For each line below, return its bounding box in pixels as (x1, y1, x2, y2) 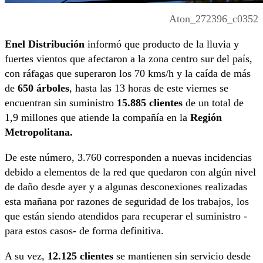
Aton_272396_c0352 (169, 13, 258, 25)
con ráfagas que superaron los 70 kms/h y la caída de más (5, 68, 251, 80)
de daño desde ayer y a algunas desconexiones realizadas (5, 181, 247, 193)
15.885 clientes (114, 97, 183, 109)
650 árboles (18, 82, 69, 95)
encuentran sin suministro (5, 97, 114, 109)
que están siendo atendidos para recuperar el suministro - (5, 210, 247, 222)
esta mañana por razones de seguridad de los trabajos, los (5, 195, 249, 208)
